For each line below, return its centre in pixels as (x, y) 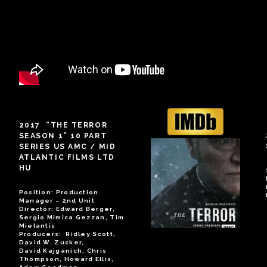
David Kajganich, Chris (63, 250)
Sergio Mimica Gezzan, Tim (72, 217)
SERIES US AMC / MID (67, 146)
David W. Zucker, (52, 242)
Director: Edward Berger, (67, 209)
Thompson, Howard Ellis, (66, 259)
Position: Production (59, 192)
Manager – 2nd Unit (57, 200)
